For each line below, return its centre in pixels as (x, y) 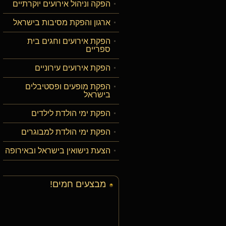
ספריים (98, 49)
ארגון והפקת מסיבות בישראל (62, 22)
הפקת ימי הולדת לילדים (71, 113)
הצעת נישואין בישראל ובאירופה (58, 151)
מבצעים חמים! (78, 184)
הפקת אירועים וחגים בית (69, 41)
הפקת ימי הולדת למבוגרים (66, 132)
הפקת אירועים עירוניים (73, 68)
